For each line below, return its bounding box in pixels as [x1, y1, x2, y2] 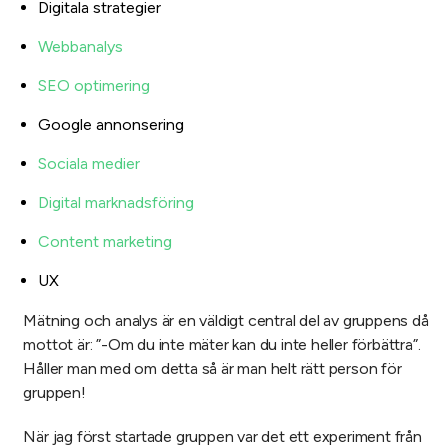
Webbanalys [38, 37, 124, 57]
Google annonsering [38, 115, 185, 135]
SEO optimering [38, 76, 151, 96]
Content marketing [38, 232, 173, 252]
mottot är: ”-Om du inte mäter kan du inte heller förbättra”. [23, 335, 421, 355]
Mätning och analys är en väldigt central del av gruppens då [23, 311, 429, 331]
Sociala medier [38, 154, 141, 174]
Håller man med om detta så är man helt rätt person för [23, 359, 402, 379]
